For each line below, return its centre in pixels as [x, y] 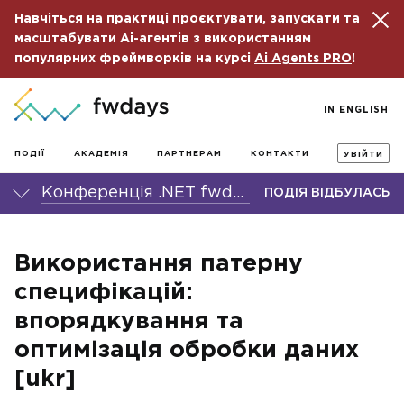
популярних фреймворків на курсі [134, 59]
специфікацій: [104, 293]
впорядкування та [129, 321]
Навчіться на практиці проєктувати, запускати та [187, 19]
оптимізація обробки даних [187, 350]
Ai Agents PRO [303, 59]
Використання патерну [159, 264]
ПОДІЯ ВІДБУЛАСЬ [327, 193]
